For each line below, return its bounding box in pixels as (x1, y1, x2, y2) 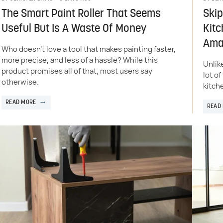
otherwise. (1, 78, 39, 86)
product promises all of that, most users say (1, 67, 152, 75)
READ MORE (5, 99, 36, 106)
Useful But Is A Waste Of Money (1, 23, 146, 35)
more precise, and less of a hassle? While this (1, 56, 158, 64)
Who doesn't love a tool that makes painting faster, (1, 45, 176, 53)
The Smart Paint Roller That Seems (1, 8, 161, 20)
